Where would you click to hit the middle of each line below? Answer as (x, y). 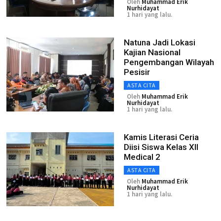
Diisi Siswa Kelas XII (161, 147)
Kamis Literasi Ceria (161, 137)
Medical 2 (142, 157)
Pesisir (137, 72)
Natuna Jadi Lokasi (160, 42)
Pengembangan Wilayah (169, 62)
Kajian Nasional (152, 52)
